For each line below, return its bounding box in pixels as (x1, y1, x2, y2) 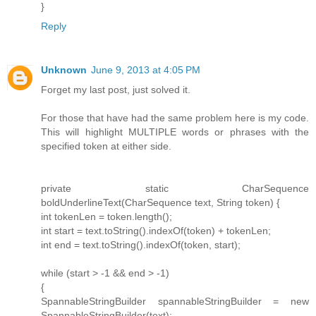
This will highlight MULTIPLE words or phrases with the (41, 126, 309, 138)
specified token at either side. (41, 140, 171, 152)
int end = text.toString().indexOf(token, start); (41, 238, 241, 250)
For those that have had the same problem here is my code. (41, 111, 309, 123)
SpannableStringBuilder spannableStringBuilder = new (41, 295, 309, 307)
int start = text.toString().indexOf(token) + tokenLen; (41, 224, 271, 236)
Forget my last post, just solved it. (41, 83, 190, 95)
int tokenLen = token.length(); (41, 210, 172, 222)
